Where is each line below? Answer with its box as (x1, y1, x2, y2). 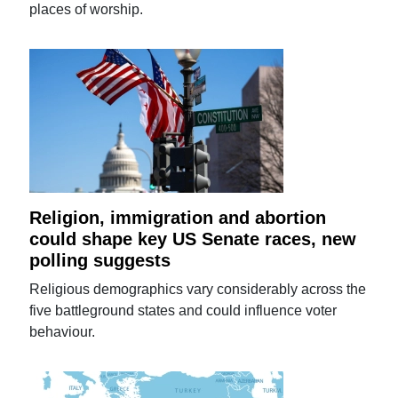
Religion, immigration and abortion (29, 207, 327, 227)
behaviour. (29, 323, 96, 339)
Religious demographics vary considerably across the (29, 281, 367, 297)
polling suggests (29, 250, 171, 270)
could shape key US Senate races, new (29, 228, 357, 249)
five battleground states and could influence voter (29, 302, 338, 318)
